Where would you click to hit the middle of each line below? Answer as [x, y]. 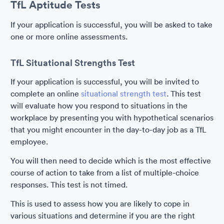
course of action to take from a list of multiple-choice [105, 172]
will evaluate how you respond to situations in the [99, 105]
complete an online [46, 93]
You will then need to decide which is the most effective [111, 160]
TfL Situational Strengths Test [73, 62]
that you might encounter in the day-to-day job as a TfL [108, 129]
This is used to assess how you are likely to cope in [100, 203]
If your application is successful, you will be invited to [105, 81]
